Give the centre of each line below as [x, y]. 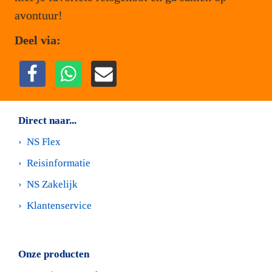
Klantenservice [59, 206]
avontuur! [39, 15]
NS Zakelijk [52, 185]
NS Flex [44, 142]
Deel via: [38, 40]
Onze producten [54, 254]
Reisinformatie [59, 163]
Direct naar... [47, 121]
